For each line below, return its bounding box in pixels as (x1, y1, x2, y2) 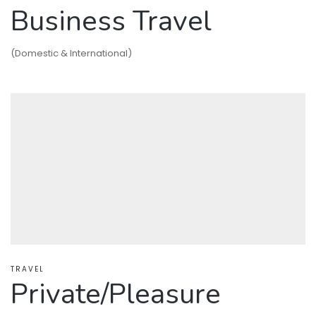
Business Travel (11, 2, 212, 41)
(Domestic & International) (11, 47, 132, 61)
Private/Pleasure (11, 275, 221, 314)
